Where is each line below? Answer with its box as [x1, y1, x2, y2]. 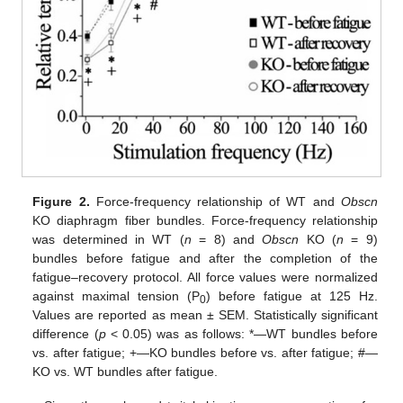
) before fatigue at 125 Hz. [206, 288, 378, 303]
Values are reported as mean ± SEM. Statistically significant [32, 307, 378, 322]
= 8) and [191, 231, 263, 246]
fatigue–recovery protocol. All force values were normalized [32, 269, 378, 284]
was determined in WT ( [32, 231, 184, 246]
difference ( [32, 326, 99, 341]
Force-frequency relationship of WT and [89, 193, 341, 209]
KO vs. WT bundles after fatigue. [32, 363, 219, 379]
